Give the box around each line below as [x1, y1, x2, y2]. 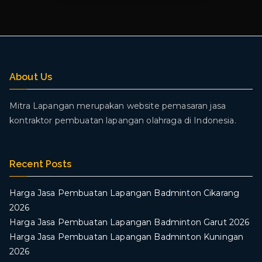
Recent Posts [9, 158, 71, 170]
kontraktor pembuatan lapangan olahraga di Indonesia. [9, 115, 236, 126]
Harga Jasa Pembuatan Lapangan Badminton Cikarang [9, 188, 240, 198]
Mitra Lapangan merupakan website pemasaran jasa [9, 101, 226, 111]
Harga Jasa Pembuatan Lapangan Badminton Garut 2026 [9, 217, 250, 227]
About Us [9, 71, 53, 82]
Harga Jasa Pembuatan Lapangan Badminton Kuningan [9, 232, 244, 242]
